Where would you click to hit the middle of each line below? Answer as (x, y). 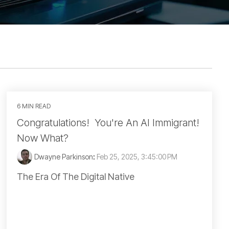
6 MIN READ (34, 106)
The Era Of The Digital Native (76, 177)
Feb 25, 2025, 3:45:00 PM (137, 157)
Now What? (43, 138)
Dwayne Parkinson (64, 157)
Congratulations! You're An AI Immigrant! (109, 123)
